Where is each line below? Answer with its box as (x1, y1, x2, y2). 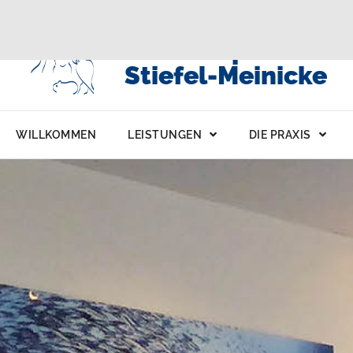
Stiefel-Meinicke (124, 61, 327, 90)
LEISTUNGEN (128, 128, 202, 141)
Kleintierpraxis (124, 35, 307, 65)
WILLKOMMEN (16, 128, 96, 141)
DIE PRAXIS (248, 128, 311, 141)
